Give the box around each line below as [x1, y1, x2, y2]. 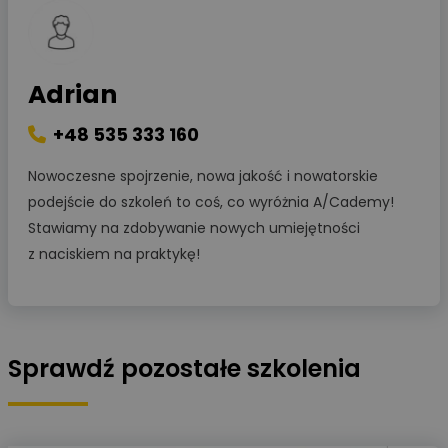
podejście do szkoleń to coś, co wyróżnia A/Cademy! [28, 191, 394, 212]
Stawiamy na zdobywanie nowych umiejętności [28, 217, 360, 238]
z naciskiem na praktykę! [28, 243, 200, 264]
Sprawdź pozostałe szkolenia [8, 351, 361, 385]
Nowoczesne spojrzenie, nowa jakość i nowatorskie [28, 165, 378, 186]
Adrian [28, 76, 117, 112]
